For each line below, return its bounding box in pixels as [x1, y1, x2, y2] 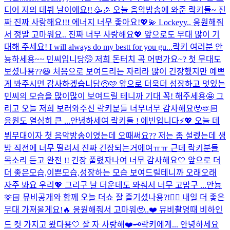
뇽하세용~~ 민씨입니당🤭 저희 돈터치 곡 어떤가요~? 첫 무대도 [4, 54, 221, 64]
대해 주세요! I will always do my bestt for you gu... [4, 42, 172, 51]
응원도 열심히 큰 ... [4, 116, 70, 125]
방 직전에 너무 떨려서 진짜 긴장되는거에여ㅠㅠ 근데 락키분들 [4, 143, 219, 152]
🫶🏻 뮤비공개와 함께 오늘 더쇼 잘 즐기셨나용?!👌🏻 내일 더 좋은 [4, 193, 225, 202]
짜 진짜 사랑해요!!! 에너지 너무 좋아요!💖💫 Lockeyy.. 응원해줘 [4, 17, 224, 27]
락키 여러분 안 [172, 42, 223, 51]
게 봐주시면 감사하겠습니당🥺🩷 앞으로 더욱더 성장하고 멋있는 [4, 79, 225, 88]
